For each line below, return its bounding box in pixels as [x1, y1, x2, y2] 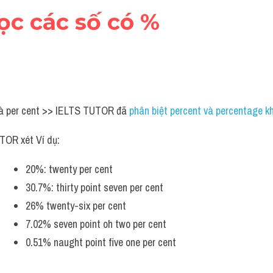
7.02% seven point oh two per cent [26, 216, 166, 232]
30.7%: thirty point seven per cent [26, 180, 163, 195]
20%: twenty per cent [26, 161, 113, 177]
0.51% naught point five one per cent [26, 235, 176, 250]
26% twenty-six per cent [26, 198, 126, 213]
